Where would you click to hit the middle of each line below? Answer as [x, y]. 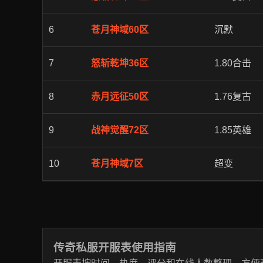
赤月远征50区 [120, 97]
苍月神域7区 [117, 163]
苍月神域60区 [120, 30]
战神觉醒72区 [120, 130]
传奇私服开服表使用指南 [115, 247]
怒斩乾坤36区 [120, 63]
